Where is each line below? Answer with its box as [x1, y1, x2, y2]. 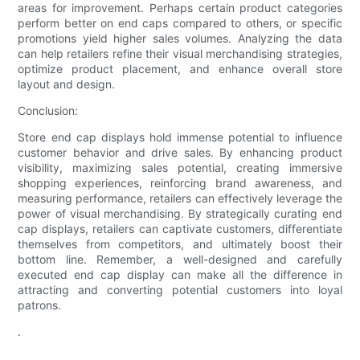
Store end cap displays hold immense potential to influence [18, 130, 342, 145]
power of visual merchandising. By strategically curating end [18, 207, 342, 221]
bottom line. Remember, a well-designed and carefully [18, 252, 342, 267]
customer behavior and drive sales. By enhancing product [18, 145, 342, 160]
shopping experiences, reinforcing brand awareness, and [18, 176, 342, 190]
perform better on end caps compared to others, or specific [18, 16, 342, 31]
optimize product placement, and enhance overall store [18, 62, 342, 76]
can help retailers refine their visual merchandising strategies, [18, 47, 342, 61]
